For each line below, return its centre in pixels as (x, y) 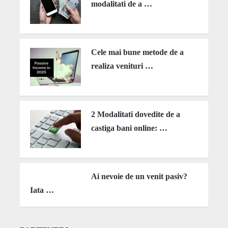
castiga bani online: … (129, 128)
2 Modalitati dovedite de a (135, 115)
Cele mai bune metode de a (137, 52)
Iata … (42, 190)
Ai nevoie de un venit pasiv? (139, 177)
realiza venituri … (122, 66)
